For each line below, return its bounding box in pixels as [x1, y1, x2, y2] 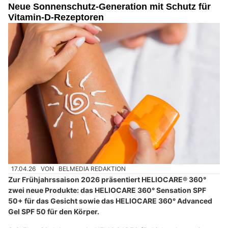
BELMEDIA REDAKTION [59, 165, 126, 173]
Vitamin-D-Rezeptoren [8, 12, 104, 22]
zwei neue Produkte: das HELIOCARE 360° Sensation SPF [8, 186, 206, 195]
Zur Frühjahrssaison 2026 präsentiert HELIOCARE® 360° [8, 175, 206, 184]
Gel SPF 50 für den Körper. [8, 207, 99, 216]
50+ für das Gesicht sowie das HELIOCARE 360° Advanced [8, 196, 212, 206]
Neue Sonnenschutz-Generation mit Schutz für [8, 1, 211, 12]
